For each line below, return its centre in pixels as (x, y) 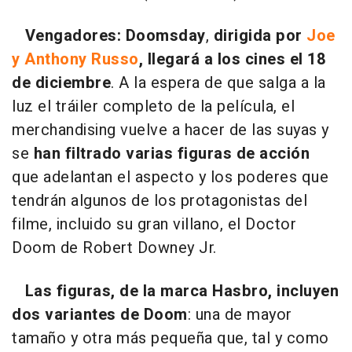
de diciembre (61, 82)
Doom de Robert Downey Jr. (114, 247)
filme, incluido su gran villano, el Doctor (154, 224)
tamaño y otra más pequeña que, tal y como (170, 338)
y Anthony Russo (75, 59)
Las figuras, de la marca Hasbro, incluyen (181, 291)
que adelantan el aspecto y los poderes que (170, 177)
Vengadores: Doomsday (115, 35)
